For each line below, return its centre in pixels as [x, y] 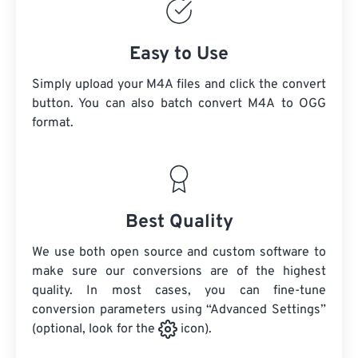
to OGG [300, 104]
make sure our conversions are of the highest [179, 272]
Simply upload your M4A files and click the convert [179, 85]
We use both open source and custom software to [179, 253]
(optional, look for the [95, 330]
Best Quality [179, 223]
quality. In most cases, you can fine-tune [179, 291]
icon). [195, 330]
